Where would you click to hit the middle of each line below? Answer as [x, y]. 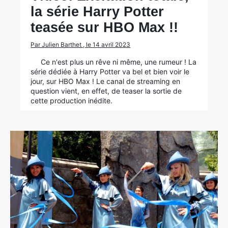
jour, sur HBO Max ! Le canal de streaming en [106, 81]
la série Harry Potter [97, 12]
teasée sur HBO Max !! [105, 27]
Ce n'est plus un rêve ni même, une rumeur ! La [119, 62]
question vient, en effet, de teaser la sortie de [106, 91]
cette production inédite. [72, 101]
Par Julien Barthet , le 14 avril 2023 [81, 45]
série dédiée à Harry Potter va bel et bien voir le [110, 72]
